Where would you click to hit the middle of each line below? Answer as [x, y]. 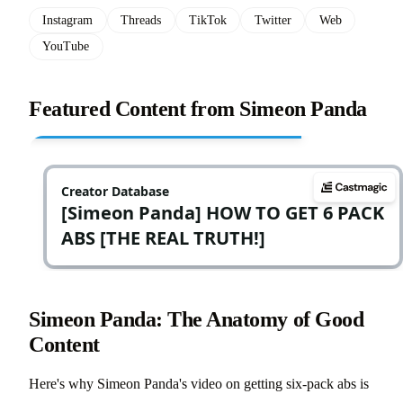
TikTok [207, 20]
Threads [141, 20]
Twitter [273, 20]
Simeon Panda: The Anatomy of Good [197, 319]
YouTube [66, 47]
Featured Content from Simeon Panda [198, 108]
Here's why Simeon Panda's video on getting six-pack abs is [199, 383]
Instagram [68, 20]
